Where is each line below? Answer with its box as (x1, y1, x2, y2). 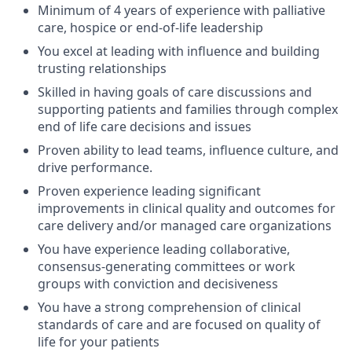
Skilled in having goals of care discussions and (38, 83, 312, 101)
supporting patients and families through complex (38, 101, 338, 118)
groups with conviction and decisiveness (38, 275, 278, 292)
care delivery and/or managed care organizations (38, 217, 332, 234)
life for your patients (38, 333, 159, 350)
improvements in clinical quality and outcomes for (38, 200, 335, 217)
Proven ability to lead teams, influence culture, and (38, 141, 339, 159)
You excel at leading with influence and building (38, 42, 320, 60)
